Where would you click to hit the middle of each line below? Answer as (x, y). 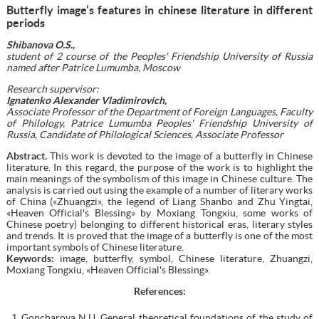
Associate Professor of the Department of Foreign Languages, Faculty (159, 111)
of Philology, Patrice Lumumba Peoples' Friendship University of (159, 123)
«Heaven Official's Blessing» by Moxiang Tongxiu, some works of (159, 213)
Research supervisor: (52, 89)
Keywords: (33, 258)
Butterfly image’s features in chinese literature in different (159, 10)
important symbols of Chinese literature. (95, 247)
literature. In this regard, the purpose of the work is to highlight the (159, 167)
